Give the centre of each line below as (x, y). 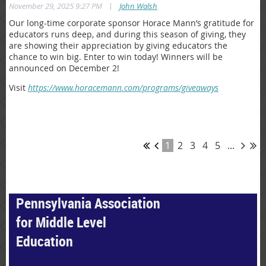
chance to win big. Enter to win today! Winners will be (116, 56)
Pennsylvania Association (88, 203)
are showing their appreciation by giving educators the (118, 45)
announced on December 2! (64, 68)
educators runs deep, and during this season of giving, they (127, 34)
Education (45, 241)
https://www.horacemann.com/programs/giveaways (123, 87)
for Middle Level (61, 222)
